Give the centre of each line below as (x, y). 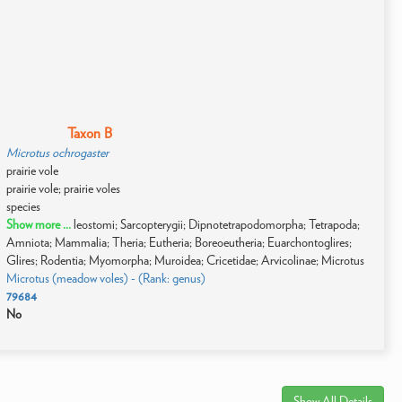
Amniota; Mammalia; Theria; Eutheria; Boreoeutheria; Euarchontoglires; (179, 242)
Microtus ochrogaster (57, 153)
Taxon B (89, 133)
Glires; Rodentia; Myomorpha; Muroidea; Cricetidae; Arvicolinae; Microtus (185, 260)
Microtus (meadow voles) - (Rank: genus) (105, 278)
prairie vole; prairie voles (63, 188)
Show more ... (39, 224)
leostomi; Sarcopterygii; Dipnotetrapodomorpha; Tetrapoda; (216, 224)
